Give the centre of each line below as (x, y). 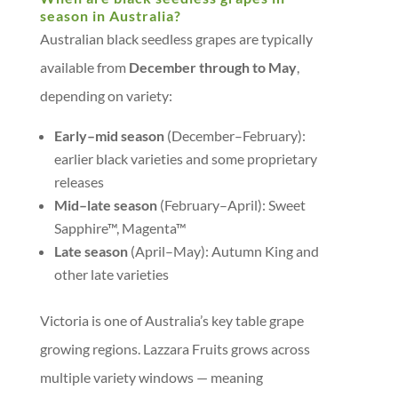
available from (84, 67)
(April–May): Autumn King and (223, 251)
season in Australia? (110, 16)
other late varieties (111, 274)
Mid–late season (105, 205)
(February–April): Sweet (231, 205)
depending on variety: (106, 96)
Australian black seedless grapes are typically (176, 39)
